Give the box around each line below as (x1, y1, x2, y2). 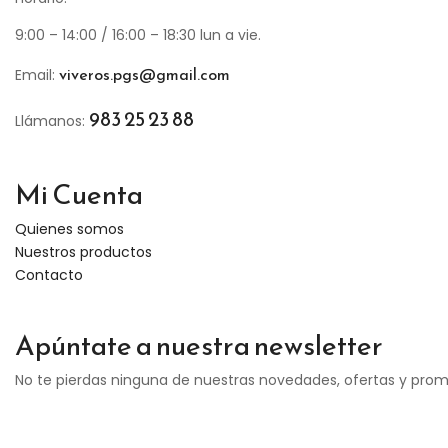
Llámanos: (15, 111, 89, 132)
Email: (15, 65, 59, 86)
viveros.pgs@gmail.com (59, 62, 230, 87)
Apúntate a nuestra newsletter (15, 324, 383, 367)
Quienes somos (15, 219, 124, 240)
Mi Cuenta (15, 173, 143, 216)
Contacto (15, 265, 83, 286)
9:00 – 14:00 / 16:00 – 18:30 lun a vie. (15, 25, 261, 46)
